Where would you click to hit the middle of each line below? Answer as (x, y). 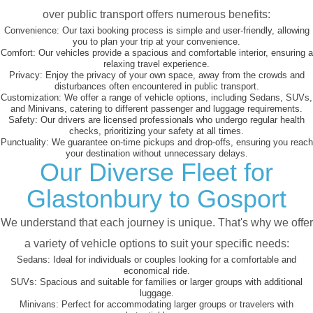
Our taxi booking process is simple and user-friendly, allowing (184, 31)
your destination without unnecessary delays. (156, 154)
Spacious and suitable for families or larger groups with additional (170, 282)
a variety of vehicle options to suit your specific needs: (156, 244)
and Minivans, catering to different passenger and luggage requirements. (156, 109)
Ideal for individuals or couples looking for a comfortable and (173, 260)
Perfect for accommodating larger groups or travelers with (176, 305)
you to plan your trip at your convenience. (156, 42)
